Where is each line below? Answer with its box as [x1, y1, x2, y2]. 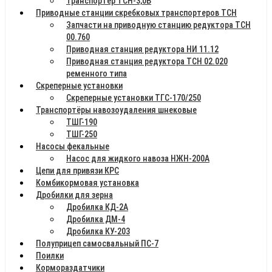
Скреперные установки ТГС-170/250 [66, 93, 201, 103]
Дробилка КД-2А [66, 202, 128, 212]
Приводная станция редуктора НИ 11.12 [66, 44, 219, 55]
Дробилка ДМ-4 [66, 214, 125, 225]
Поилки [36, 251, 64, 261]
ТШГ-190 [66, 117, 97, 127]
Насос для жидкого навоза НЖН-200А [66, 154, 209, 164]
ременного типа [66, 69, 127, 79]
